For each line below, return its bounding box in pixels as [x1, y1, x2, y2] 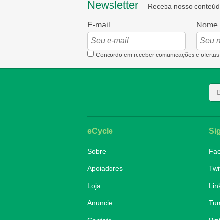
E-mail [87, 20, 110, 29]
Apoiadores [87, 164, 123, 172]
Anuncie [87, 198, 112, 207]
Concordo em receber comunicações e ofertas [95, 51, 219, 58]
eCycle [87, 126, 113, 135]
